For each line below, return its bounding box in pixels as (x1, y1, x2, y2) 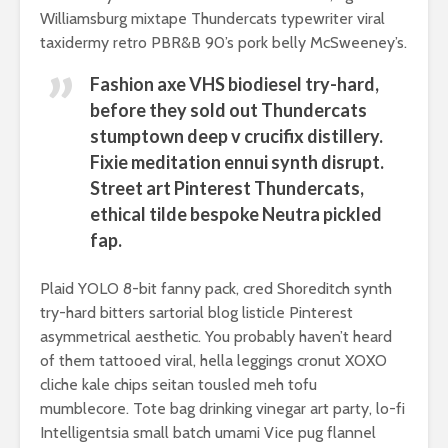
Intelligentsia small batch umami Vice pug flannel (40, 423, 376, 443)
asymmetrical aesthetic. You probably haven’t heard (40, 327, 392, 347)
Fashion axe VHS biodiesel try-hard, (90, 73, 379, 96)
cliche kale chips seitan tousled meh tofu (40, 375, 317, 395)
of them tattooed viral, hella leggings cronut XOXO (40, 351, 387, 371)
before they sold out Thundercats (90, 99, 367, 122)
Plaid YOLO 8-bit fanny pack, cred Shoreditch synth (40, 279, 392, 299)
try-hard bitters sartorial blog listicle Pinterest (40, 303, 353, 323)
